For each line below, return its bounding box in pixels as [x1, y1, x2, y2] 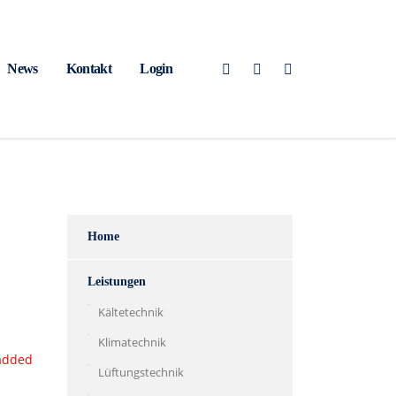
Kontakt [65, 61, 112, 76]
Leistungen [88, 275, 146, 288]
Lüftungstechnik [98, 364, 184, 380]
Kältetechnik [98, 304, 164, 320]
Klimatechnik [98, 334, 166, 350]
